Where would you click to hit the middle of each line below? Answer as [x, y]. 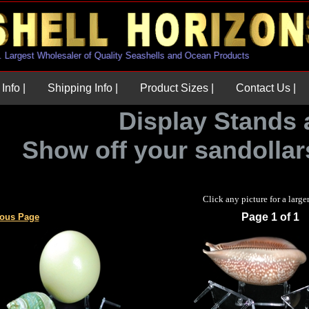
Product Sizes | [177, 88]
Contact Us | [266, 88]
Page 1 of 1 [270, 217]
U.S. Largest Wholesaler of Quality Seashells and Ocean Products [139, 56]
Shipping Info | [83, 88]
